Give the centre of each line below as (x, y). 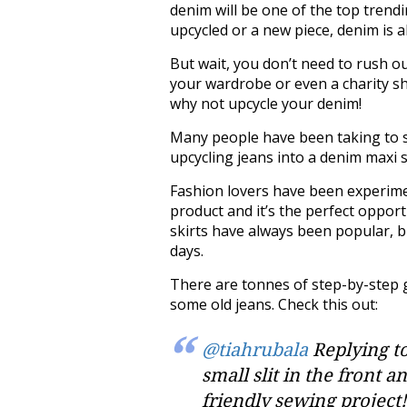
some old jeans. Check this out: (274, 304)
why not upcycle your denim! (266, 103)
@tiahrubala (255, 349)
